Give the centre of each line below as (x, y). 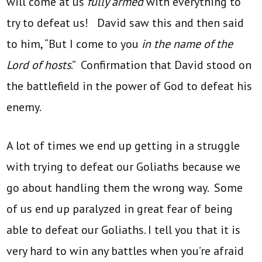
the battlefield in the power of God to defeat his (130, 86)
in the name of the (187, 44)
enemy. (24, 107)
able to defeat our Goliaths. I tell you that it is (124, 230)
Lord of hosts (39, 65)
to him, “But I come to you (74, 44)
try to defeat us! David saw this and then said (125, 23)
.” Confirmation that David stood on (161, 65)
